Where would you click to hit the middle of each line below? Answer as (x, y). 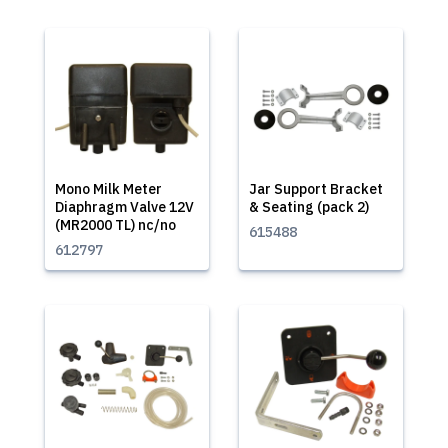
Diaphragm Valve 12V (124, 207)
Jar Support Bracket (316, 189)
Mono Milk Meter (108, 189)
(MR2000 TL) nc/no (115, 225)
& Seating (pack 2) (309, 207)
